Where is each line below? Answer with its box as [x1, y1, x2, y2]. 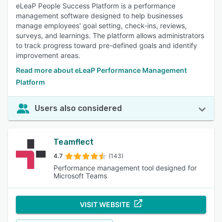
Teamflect [54, 137, 94, 147]
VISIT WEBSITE [80, 200, 130, 209]
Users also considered [35, 104, 122, 113]
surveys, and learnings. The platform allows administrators [16, 31, 204, 40]
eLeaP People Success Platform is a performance [16, 1, 175, 10]
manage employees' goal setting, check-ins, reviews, [16, 21, 187, 30]
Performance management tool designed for [54, 164, 197, 172]
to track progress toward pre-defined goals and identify [16, 41, 197, 50]
